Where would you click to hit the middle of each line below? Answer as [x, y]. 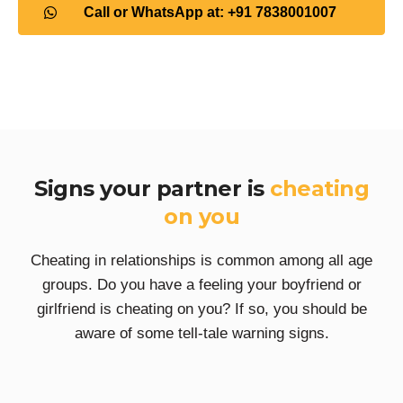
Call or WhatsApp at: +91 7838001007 [210, 12]
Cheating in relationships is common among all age [201, 260]
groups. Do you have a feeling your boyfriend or [201, 285]
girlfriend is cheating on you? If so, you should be [201, 309]
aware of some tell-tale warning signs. [201, 333]
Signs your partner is [152, 188]
